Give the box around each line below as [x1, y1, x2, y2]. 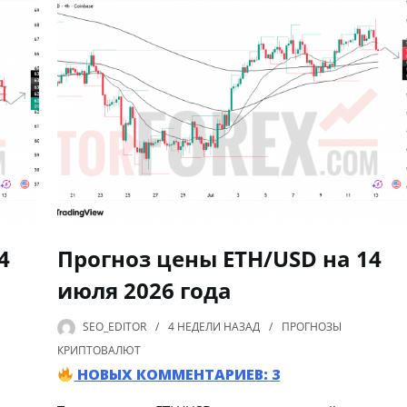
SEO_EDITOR [83, 319, 147, 335]
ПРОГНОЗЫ [282, 319, 342, 335]
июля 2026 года [57, 275, 233, 306]
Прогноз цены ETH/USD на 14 [57, 243, 382, 274]
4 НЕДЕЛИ [168, 319, 222, 335]
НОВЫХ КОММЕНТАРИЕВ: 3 [74, 364, 281, 385]
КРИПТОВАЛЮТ [57, 342, 142, 359]
